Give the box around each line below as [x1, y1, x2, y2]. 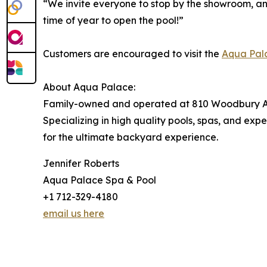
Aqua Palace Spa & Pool [43, 174, 156, 187]
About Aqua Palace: [43, 81, 135, 94]
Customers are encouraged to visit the [43, 48, 222, 60]
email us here [43, 207, 104, 220]
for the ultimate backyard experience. [43, 131, 218, 144]
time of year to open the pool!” [43, 14, 184, 27]
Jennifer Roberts [43, 157, 119, 170]
